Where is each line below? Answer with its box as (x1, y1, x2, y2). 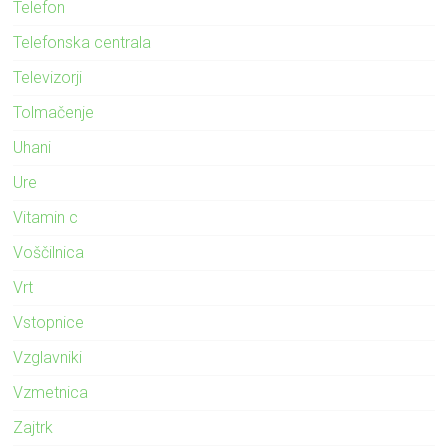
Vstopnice (13, 312, 85, 332)
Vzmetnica (13, 382, 89, 402)
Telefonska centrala (13, 32, 152, 52)
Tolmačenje (13, 102, 95, 122)
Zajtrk (13, 417, 54, 437)
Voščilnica (13, 242, 85, 262)
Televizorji (13, 67, 83, 87)
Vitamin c (13, 207, 79, 227)
